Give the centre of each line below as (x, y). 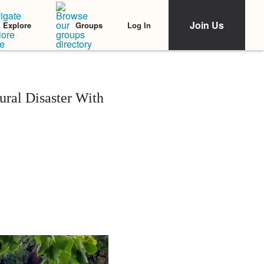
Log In (139, 25)
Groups (89, 25)
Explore (17, 25)
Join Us (207, 25)
